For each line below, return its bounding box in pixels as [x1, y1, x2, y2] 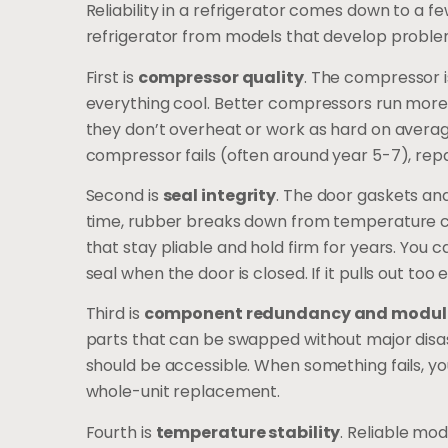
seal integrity [162, 184, 277, 208]
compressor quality [137, 65, 304, 89]
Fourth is [85, 420, 156, 444]
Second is [85, 184, 163, 208]
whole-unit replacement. [85, 380, 281, 404]
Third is [85, 302, 144, 326]
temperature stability [155, 420, 341, 444]
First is [85, 65, 138, 89]
